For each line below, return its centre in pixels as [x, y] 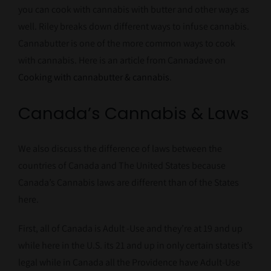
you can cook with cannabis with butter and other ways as [133, 10]
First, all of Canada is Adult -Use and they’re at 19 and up [130, 229]
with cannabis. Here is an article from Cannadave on [122, 60]
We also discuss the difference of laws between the [120, 149]
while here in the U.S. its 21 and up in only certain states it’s [135, 246]
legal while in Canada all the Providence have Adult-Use [129, 263]
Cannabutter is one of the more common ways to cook [126, 44]
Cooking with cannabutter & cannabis [93, 77]
